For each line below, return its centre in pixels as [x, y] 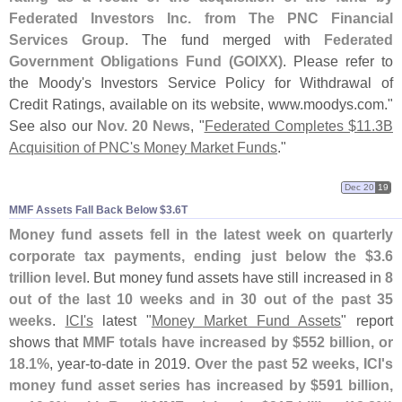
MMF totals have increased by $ [192, 342]
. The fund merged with [225, 40]
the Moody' [47, 83]
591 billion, [356, 385]
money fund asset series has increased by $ [164, 385]
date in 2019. [150, 364]
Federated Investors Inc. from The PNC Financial [201, 18]
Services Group [67, 40]
